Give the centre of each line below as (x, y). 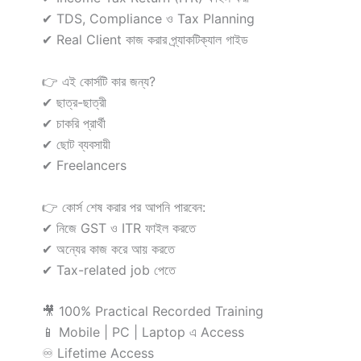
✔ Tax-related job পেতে (109, 270)
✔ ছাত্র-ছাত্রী (74, 102)
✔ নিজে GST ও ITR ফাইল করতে (119, 228)
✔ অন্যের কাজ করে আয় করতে (108, 249)
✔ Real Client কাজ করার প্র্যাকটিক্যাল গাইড (145, 40)
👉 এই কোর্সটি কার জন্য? (99, 81)
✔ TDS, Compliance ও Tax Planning (148, 19)
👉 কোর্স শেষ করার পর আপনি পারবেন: (124, 207)
